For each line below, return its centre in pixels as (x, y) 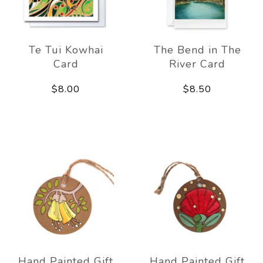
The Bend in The (197, 50)
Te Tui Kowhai (66, 50)
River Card (197, 64)
